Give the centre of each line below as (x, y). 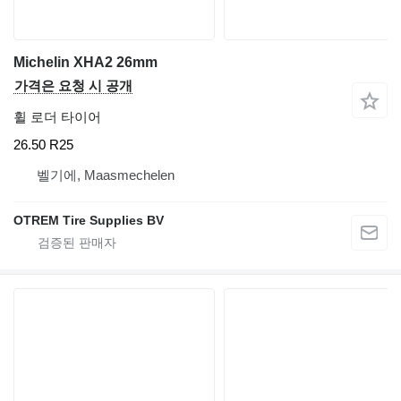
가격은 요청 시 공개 (73, 85)
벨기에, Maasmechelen (106, 175)
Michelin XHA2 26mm (85, 62)
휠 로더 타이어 (57, 116)
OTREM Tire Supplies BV (89, 221)
